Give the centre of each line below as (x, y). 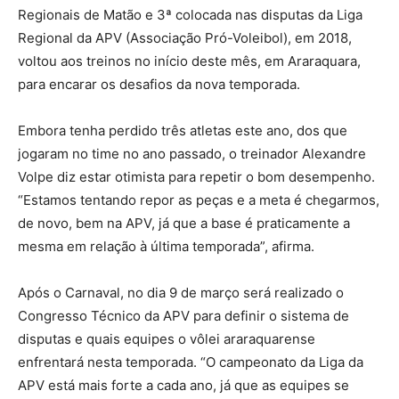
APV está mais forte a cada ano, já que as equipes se (183, 386)
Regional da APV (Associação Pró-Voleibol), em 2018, (185, 38)
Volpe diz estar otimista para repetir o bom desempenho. (196, 177)
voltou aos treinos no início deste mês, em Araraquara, (189, 61)
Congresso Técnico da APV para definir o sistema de (183, 316)
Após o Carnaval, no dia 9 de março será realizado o (181, 293)
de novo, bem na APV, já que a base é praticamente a (184, 224)
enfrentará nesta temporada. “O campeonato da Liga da (191, 362)
